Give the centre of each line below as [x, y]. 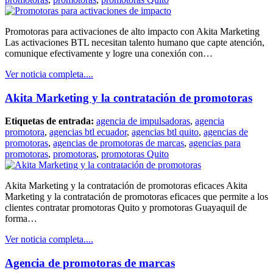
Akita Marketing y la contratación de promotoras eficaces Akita [126, 186]
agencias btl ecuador [88, 132]
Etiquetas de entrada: [51, 121]
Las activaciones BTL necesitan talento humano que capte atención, [135, 43]
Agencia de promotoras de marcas [90, 263]
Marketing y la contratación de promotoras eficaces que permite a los [136, 197]
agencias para [215, 143]
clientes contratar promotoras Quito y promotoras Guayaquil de [126, 208]
